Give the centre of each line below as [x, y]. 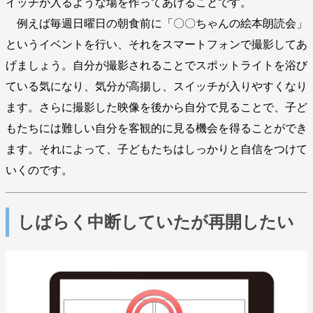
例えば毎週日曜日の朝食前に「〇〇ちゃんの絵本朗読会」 [156, 23]
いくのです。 [39, 170]
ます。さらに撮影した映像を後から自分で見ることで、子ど [156, 107]
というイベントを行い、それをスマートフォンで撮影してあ [156, 44]
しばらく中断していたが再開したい [156, 222]
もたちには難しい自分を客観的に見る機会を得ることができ [156, 128]
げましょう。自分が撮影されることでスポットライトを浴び [156, 65]
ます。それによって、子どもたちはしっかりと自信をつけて [156, 149]
